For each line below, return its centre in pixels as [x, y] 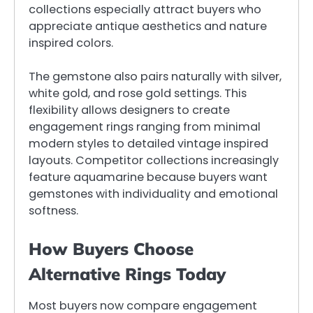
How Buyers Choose [111, 249]
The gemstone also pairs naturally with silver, [155, 77]
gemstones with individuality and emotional [153, 194]
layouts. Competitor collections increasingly [154, 161]
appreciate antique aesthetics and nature [148, 26]
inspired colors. [71, 43]
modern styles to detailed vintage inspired [148, 144]
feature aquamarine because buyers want [148, 177]
